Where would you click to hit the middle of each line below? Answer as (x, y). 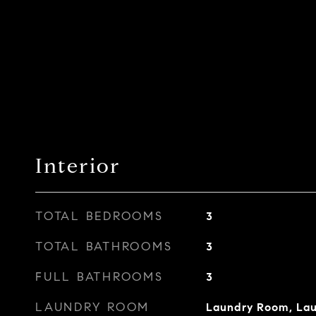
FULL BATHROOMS (99, 277)
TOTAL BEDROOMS (99, 216)
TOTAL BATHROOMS (104, 247)
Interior (78, 166)
